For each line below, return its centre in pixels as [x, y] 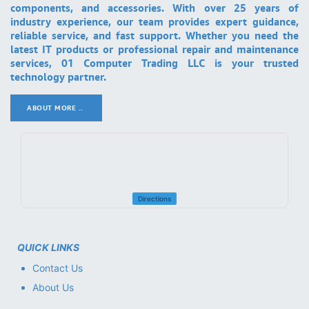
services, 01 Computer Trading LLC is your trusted [154, 63]
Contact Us [58, 268]
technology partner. [58, 77]
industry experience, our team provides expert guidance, [154, 22]
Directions [154, 199]
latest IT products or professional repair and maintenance [154, 49]
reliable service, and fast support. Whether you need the [154, 36]
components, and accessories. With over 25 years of [154, 8]
